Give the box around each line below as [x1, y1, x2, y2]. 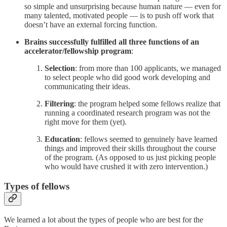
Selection [45, 64, 75, 73]
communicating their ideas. [45, 82, 130, 91]
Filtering [45, 99, 74, 108]
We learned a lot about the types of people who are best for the [4, 215, 203, 224]
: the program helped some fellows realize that [74, 99, 220, 108]
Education [45, 135, 80, 144]
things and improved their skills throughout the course [45, 144, 216, 153]
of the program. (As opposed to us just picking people [45, 153, 216, 162]
